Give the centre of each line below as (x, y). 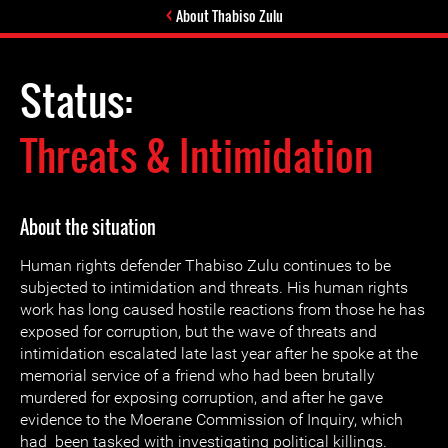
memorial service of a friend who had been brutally (197, 375)
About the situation (88, 227)
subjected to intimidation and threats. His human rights (214, 287)
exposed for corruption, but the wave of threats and (198, 331)
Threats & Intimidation (196, 155)
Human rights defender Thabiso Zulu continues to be (205, 265)
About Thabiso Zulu (229, 15)
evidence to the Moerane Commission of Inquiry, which (211, 419)
